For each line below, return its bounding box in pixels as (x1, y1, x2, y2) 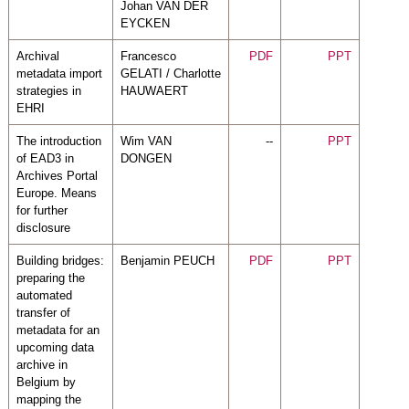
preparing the (16, 270, 85, 285)
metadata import (16, 66, 102, 80)
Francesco (120, 48, 176, 63)
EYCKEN (120, 16, 170, 30)
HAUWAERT (120, 83, 188, 98)
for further (16, 203, 68, 217)
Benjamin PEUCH (120, 253, 215, 267)
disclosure (16, 220, 70, 235)
